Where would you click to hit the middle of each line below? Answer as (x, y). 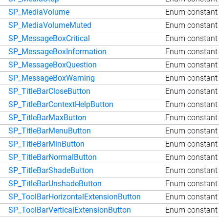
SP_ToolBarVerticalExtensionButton (70, 210)
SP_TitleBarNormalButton (53, 157)
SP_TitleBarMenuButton (50, 131)
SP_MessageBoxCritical (49, 38)
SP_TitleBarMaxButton (47, 117)
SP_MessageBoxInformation (57, 51)
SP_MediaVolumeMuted (50, 25)
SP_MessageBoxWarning (52, 78)
